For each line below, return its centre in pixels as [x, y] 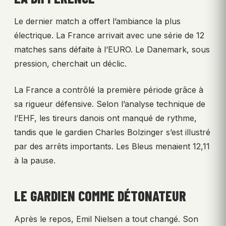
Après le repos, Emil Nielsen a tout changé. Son [106, 219]
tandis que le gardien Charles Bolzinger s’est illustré [112, 132]
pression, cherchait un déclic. [70, 63]
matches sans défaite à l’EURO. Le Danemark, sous [112, 49]
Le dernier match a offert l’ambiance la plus [97, 21]
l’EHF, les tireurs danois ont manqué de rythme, [105, 118]
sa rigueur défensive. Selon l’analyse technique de [110, 104]
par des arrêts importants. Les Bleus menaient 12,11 [112, 146]
